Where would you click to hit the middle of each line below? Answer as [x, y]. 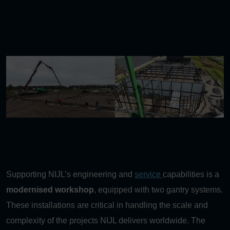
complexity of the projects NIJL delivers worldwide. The [106, 220]
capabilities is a [191, 174]
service [149, 174]
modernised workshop [50, 189]
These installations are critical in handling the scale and [107, 205]
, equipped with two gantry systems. [158, 189]
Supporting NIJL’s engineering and [70, 174]
